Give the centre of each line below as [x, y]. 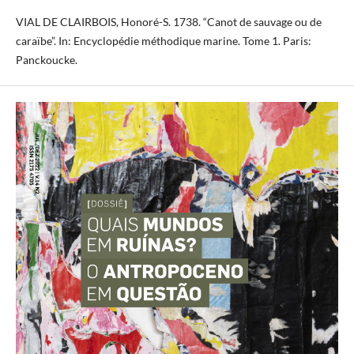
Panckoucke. [46, 59]
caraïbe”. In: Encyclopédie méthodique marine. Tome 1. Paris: [163, 40]
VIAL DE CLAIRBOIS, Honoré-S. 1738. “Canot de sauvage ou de [168, 21]
